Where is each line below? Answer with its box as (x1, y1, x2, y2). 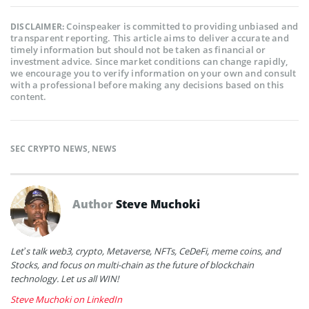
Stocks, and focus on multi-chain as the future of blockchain (10, 259, 254, 272)
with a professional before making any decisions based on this (10, 79, 284, 92)
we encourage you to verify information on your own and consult (10, 67, 297, 80)
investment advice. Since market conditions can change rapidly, (10, 55, 288, 68)
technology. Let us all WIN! (10, 272, 119, 286)
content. (10, 90, 47, 103)
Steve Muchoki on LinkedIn (10, 293, 122, 306)
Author (72, 197, 116, 212)
